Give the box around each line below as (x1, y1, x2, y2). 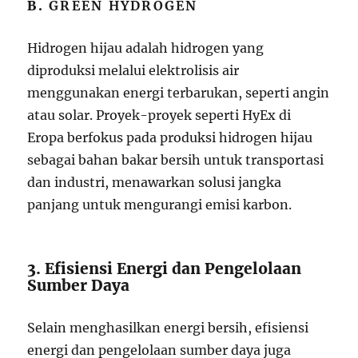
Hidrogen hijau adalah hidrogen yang (27, 39, 265, 56)
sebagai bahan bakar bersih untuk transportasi (27, 151, 324, 168)
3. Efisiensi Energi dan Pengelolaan (27, 258, 302, 278)
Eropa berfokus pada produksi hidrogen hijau (27, 129, 313, 145)
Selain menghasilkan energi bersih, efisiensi (27, 319, 309, 336)
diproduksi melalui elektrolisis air (27, 62, 240, 78)
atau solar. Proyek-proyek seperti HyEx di (27, 106, 292, 123)
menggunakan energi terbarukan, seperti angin (27, 84, 330, 101)
